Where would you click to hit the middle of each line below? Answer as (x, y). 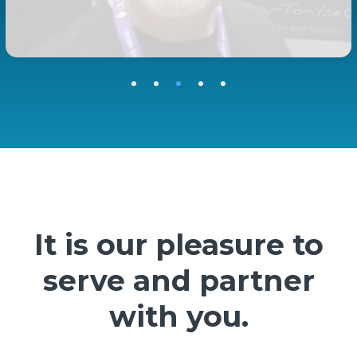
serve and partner (178, 280)
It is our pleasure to (178, 244)
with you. (178, 316)
